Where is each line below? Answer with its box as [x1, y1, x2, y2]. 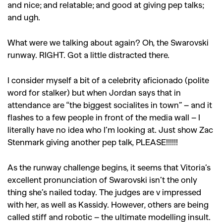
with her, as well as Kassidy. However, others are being [7, 199, 209, 209]
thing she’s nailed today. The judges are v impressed [7, 187, 201, 197]
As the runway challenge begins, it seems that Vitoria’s [7, 162, 211, 172]
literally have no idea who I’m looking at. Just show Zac [7, 124, 213, 134]
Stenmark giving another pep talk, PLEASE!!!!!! [7, 137, 178, 147]
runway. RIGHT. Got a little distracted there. [7, 50, 169, 59]
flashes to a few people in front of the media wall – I [7, 112, 200, 122]
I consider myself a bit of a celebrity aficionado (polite [7, 75, 209, 85]
